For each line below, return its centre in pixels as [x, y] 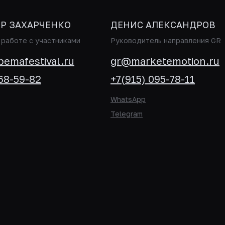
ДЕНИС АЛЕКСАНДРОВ [163, 25]
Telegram [127, 114]
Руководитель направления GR [166, 40]
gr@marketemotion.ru [165, 61]
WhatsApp [128, 99]
